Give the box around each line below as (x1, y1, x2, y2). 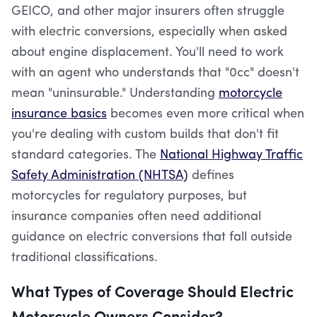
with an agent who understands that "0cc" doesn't (11, 67, 299, 79)
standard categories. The (11, 149, 160, 161)
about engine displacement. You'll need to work (11, 46, 284, 59)
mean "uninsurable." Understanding (11, 87, 219, 100)
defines (188, 169, 234, 182)
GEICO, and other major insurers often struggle (11, 5, 284, 18)
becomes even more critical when (107, 108, 304, 120)
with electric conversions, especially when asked (11, 25, 287, 38)
